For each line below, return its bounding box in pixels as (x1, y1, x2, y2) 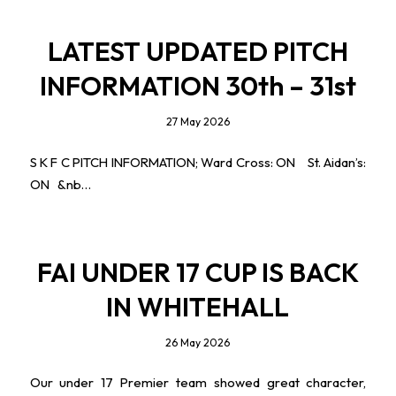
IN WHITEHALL (106, 289, 290, 324)
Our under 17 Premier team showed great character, (29, 374, 367, 392)
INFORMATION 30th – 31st (39, 69, 356, 103)
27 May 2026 (165, 115, 230, 129)
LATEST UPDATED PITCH (47, 34, 348, 69)
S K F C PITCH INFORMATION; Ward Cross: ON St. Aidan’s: (29, 154, 367, 171)
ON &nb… (29, 176, 91, 194)
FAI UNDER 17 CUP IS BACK (36, 255, 359, 289)
